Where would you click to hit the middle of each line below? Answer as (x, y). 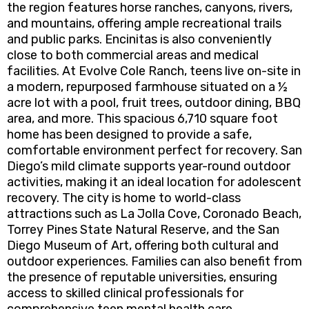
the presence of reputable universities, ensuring (142, 278)
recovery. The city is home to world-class (124, 198)
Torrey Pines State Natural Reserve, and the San (143, 230)
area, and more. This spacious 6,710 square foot (142, 119)
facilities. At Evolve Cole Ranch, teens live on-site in (154, 71)
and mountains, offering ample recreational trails (144, 24)
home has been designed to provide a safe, (129, 135)
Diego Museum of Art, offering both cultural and (143, 246)
